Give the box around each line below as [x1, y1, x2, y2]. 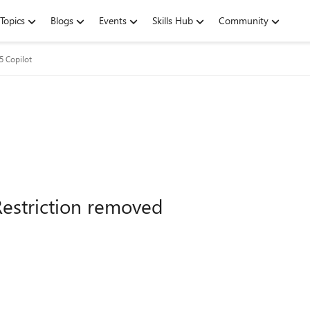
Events [99, 14, 127, 27]
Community [219, 14, 268, 27]
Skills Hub [152, 14, 193, 27]
